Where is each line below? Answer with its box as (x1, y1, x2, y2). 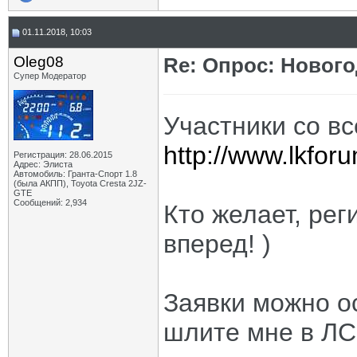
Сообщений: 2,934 (14, 198, 87, 207)
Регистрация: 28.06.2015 (14, 150, 112, 159)
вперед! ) (163, 229, 271, 258)
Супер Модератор (14, 71, 86, 80)
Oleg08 (14, 53, 64, 70)
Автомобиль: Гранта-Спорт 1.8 (14, 169, 137, 178)
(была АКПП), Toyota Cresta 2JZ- (14, 178, 147, 188)
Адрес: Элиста (14, 159, 73, 169)
